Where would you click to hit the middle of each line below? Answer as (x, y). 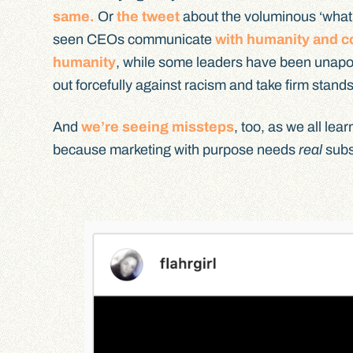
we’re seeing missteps (158, 126)
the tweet (149, 17)
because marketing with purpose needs (176, 149)
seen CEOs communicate (134, 40)
